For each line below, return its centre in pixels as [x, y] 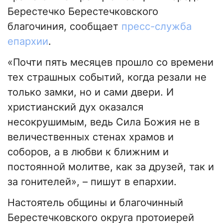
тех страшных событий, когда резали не [107, 77]
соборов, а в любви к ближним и [88, 152]
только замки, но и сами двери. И [91, 92]
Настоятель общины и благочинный [95, 203]
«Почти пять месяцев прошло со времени [111, 62]
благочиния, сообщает [64, 27]
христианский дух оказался [75, 107]
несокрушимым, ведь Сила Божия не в [104, 122]
